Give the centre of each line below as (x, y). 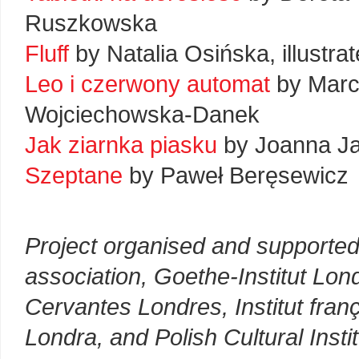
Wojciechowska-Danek (142, 115)
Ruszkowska (91, 23)
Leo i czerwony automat (147, 84)
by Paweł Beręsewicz (236, 175)
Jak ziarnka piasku (121, 145)
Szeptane (74, 175)
